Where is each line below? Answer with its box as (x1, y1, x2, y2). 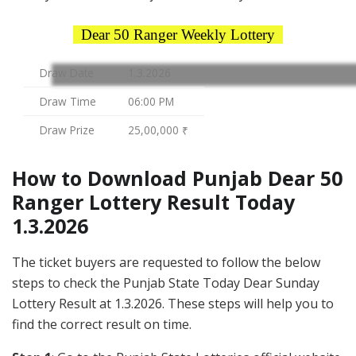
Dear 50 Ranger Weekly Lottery (73, 26, 283, 44)
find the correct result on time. (12, 315, 192, 334)
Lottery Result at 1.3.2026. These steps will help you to (12, 295, 334, 313)
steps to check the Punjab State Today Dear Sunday (12, 274, 319, 292)
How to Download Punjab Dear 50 (12, 164, 342, 192)
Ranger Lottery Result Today (12, 188, 295, 216)
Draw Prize (40, 122, 95, 138)
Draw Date (40, 65, 94, 81)
